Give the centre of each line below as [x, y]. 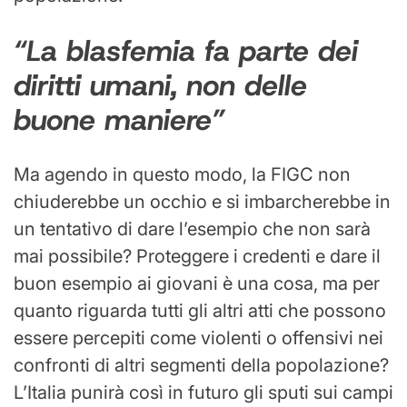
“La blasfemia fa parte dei [186, 50]
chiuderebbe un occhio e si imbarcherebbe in [202, 202]
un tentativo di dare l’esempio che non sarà [192, 229]
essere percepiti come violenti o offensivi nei [199, 338]
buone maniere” [119, 119]
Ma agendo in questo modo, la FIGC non [182, 175]
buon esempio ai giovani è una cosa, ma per [197, 284]
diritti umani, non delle [160, 85]
